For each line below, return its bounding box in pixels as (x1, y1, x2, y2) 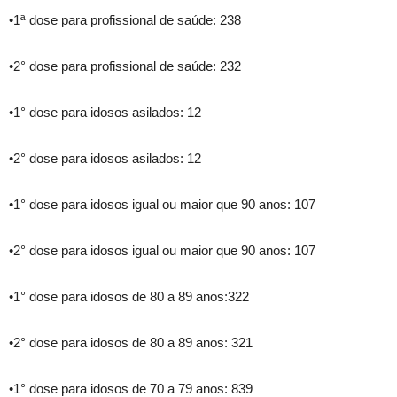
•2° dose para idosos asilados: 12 (9, 151, 201, 167)
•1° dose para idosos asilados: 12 (9, 105, 201, 121)
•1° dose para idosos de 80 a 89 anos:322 (9, 289, 249, 305)
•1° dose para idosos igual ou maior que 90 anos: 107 (9, 197, 315, 213)
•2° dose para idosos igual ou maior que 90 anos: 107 (9, 243, 315, 259)
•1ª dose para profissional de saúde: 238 (9, 12, 241, 28)
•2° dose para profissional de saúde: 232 (9, 58, 241, 74)
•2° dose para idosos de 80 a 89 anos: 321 (9, 335, 253, 351)
